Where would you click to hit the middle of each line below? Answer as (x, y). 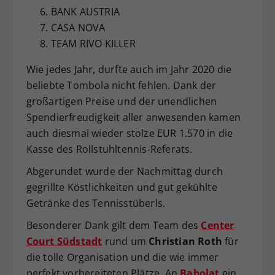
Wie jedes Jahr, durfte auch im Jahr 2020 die (129, 70)
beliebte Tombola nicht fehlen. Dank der (121, 86)
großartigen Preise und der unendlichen (122, 102)
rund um (126, 242)
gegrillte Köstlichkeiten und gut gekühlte (122, 188)
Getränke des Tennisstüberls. (96, 203)
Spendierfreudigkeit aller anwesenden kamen (133, 118)
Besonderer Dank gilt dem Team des (114, 226)
